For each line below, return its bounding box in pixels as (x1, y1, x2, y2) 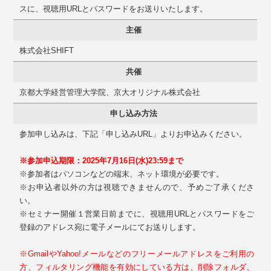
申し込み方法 (110, 109, 158, 119)
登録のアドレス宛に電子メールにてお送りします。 (19, 223, 201, 232)
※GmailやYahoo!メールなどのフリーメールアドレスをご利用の (19, 249, 255, 259)
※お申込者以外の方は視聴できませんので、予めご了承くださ (19, 183, 255, 192)
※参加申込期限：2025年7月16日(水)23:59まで (19, 156, 184, 166)
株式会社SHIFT (19, 46, 74, 56)
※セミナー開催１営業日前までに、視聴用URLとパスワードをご (19, 209, 255, 219)
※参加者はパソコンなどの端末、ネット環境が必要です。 (19, 169, 224, 179)
